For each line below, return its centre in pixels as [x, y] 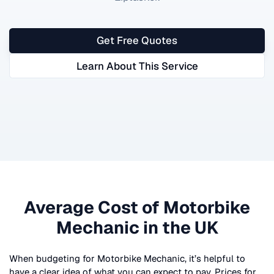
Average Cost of [94, 207]
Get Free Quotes [137, 41]
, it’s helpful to [215, 258]
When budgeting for [53, 258]
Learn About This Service [137, 66]
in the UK [179, 228]
